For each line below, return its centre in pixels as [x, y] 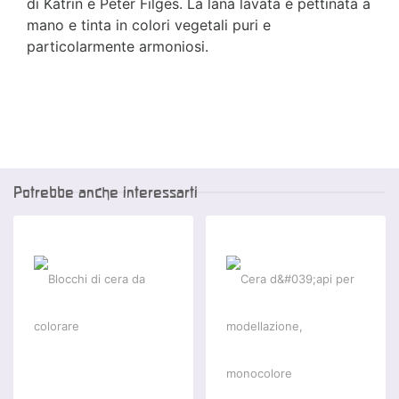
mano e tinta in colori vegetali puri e [149, 25]
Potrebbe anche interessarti [106, 192]
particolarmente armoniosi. [118, 47]
